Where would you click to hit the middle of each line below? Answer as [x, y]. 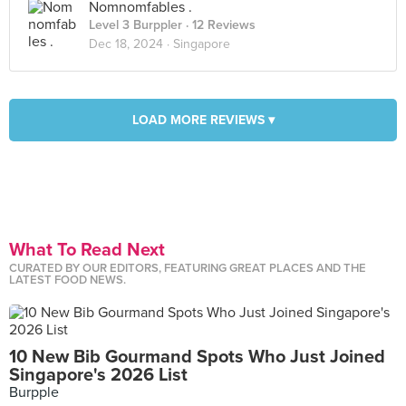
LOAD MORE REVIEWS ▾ [203, 120]
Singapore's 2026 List [98, 375]
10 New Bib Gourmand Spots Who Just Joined [197, 357]
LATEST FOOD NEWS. [68, 280]
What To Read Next [87, 250]
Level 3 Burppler [135, 25]
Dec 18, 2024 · [131, 44]
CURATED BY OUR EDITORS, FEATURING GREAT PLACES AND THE [188, 268]
